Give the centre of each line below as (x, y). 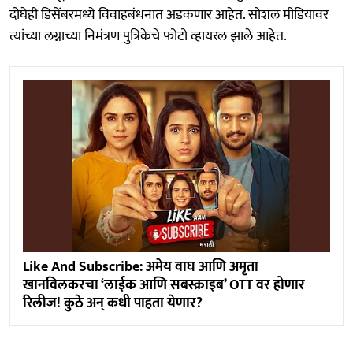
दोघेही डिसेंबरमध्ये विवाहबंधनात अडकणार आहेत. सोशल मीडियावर (169, 15)
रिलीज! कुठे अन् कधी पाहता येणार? (113, 303)
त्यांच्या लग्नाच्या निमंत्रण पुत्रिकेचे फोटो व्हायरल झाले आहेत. (148, 36)
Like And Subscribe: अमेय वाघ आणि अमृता (141, 267)
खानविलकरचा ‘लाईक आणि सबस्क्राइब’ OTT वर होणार (164, 285)
